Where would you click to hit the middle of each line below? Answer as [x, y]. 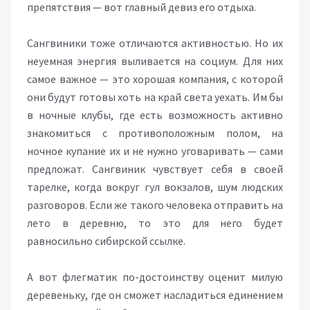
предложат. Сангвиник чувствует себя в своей [155, 169]
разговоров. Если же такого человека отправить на [155, 205]
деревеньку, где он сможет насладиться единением [155, 295]
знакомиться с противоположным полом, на [155, 133]
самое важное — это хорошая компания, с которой [155, 79]
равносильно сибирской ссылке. [106, 241]
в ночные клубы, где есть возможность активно [155, 115]
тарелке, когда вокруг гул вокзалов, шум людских [155, 187]
